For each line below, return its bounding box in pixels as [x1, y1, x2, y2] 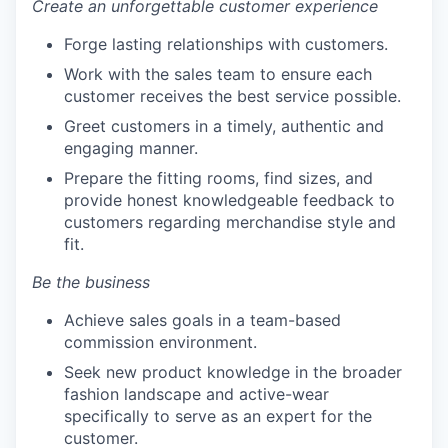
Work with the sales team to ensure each [64, 63, 372, 84]
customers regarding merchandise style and [64, 211, 396, 232]
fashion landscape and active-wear [64, 383, 329, 404]
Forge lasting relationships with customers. [64, 33, 388, 54]
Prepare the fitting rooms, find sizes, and [64, 167, 373, 188]
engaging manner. [64, 137, 198, 158]
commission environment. [64, 331, 257, 352]
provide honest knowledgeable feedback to [64, 189, 395, 210]
